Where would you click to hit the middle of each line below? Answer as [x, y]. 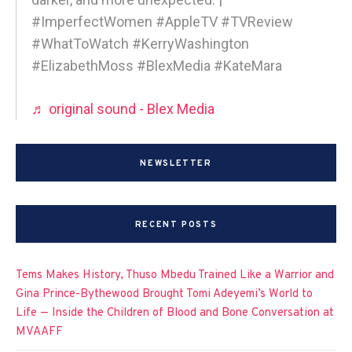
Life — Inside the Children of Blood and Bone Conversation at [175, 313]
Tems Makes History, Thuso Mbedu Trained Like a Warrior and [175, 275]
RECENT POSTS [176, 224]
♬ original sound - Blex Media [123, 108]
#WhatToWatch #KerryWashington [140, 43]
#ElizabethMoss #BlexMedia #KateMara [157, 65]
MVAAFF [39, 332]
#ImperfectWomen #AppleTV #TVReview [162, 21]
